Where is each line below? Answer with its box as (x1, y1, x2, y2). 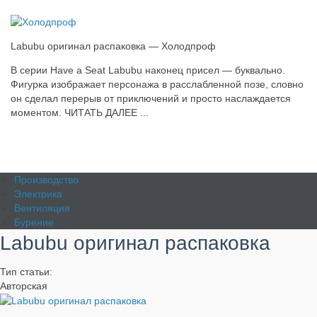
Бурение (14, 217, 54, 228)
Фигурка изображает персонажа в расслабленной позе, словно (11, 79, 304, 91)
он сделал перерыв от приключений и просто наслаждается (11, 93, 291, 105)
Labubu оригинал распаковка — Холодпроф (11, 40, 216, 52)
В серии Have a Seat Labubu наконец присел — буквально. (11, 64, 285, 76)
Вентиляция (14, 202, 70, 214)
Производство (14, 174, 79, 185)
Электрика (14, 188, 62, 200)
